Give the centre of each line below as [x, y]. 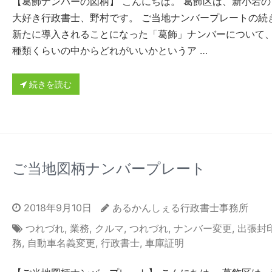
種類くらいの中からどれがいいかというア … [110, 51]
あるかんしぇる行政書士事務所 [180, 208]
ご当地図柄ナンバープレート [109, 169]
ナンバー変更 [202, 229]
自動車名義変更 [61, 243]
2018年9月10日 [56, 208]
